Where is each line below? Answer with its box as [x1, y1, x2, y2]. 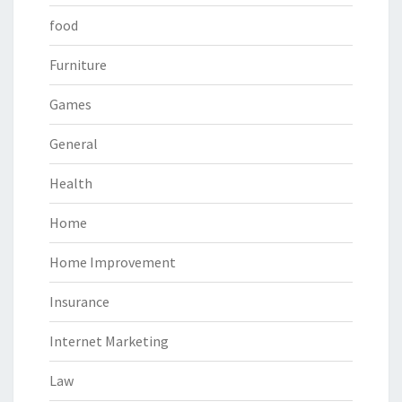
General [49, 135, 98, 153]
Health [49, 174, 92, 193]
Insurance [49, 293, 109, 311]
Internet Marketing [49, 332, 169, 351]
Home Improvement [49, 253, 176, 272]
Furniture [49, 56, 107, 74]
